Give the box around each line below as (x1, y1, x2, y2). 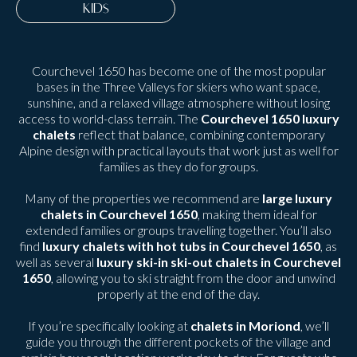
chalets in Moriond (190, 318, 300, 333)
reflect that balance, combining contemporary (77, 127, 325, 142)
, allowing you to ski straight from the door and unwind (50, 270, 335, 285)
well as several (16, 254, 96, 269)
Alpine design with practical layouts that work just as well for (18, 143, 339, 158)
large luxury (262, 190, 332, 206)
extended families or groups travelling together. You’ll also (25, 222, 331, 237)
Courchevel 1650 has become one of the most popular (31, 63, 326, 78)
